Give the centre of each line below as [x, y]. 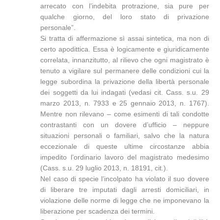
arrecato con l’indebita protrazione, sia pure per [125, 6]
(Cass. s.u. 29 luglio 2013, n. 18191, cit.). [104, 168]
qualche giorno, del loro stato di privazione [125, 17]
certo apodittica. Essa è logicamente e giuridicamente [125, 49]
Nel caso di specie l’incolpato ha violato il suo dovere [125, 179]
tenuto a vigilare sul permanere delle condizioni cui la [125, 71]
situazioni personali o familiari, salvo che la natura [125, 136]
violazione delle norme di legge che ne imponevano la [125, 200]
